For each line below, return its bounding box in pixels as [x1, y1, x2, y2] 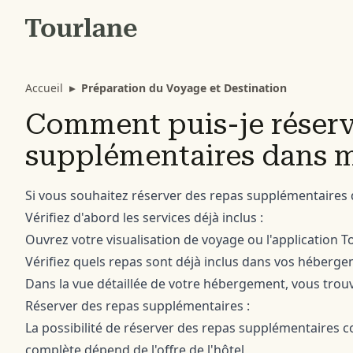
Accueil [25, 80, 63, 95]
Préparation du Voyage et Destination [81, 80, 287, 95]
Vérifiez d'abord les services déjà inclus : [25, 209, 263, 226]
